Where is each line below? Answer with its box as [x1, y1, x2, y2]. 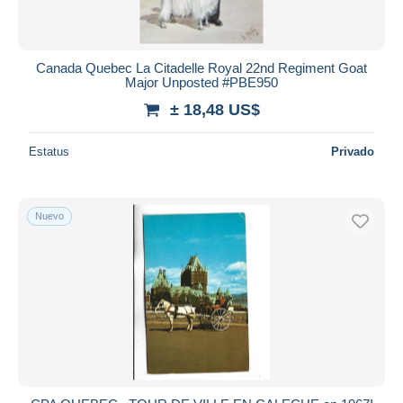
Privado [331, 144, 374, 158]
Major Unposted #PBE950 [125, 74, 278, 90]
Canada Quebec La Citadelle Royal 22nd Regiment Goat [36, 59, 367, 76]
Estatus [29, 144, 69, 158]
